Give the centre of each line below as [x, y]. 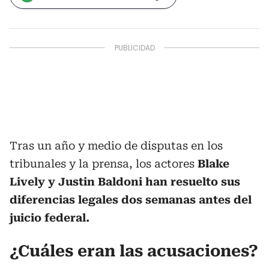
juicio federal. [50, 218]
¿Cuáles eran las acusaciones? [134, 251]
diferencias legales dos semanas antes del [131, 200]
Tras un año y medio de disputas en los [116, 146]
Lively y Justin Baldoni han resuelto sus [125, 182]
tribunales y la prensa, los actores [104, 164]
